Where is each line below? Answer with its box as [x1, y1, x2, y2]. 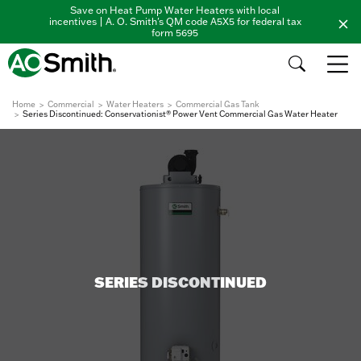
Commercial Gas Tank [176, 99, 259, 110]
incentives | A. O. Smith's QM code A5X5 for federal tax [48, 15, 301, 27]
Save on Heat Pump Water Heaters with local [70, 4, 280, 16]
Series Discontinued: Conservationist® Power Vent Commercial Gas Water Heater [23, 109, 338, 119]
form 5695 [151, 27, 198, 39]
